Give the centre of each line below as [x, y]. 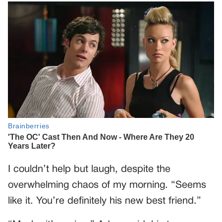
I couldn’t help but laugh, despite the [89, 169]
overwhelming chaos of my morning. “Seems [107, 185]
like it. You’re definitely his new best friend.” [105, 201]
